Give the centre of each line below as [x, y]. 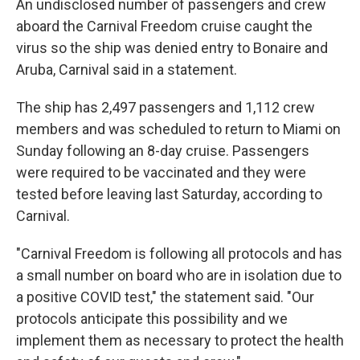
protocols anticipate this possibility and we [152, 319]
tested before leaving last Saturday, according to [169, 194]
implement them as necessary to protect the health [180, 340]
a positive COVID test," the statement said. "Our [165, 297]
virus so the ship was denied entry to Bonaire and [172, 48]
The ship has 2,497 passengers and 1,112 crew [166, 107]
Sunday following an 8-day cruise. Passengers [163, 151]
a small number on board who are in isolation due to [179, 275]
